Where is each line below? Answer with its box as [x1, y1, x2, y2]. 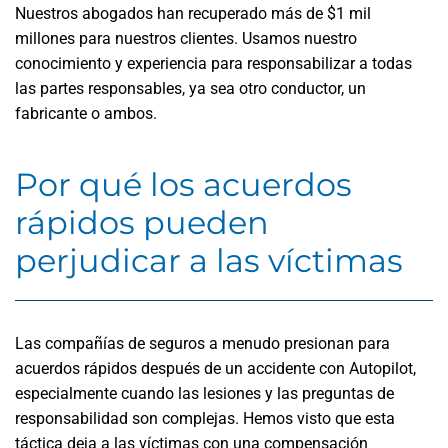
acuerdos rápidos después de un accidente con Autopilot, [15, 359, 416, 378]
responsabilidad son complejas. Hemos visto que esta [15, 409, 395, 428]
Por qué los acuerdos [15, 165, 352, 204]
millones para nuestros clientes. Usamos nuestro [15, 29, 357, 48]
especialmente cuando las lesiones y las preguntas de [15, 384, 394, 403]
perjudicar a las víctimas [15, 241, 403, 280]
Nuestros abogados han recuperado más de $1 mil [15, 4, 371, 23]
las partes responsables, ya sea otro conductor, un [15, 79, 366, 98]
